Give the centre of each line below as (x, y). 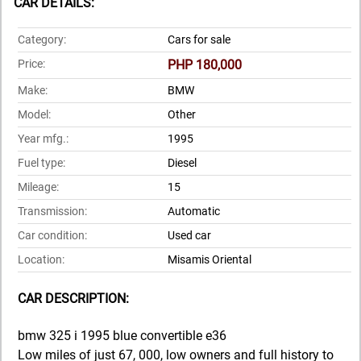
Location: (41, 259)
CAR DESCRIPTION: (73, 299)
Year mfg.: (43, 139)
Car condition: (52, 235)
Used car (189, 235)
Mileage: (38, 187)
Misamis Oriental (210, 259)
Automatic (194, 211)
